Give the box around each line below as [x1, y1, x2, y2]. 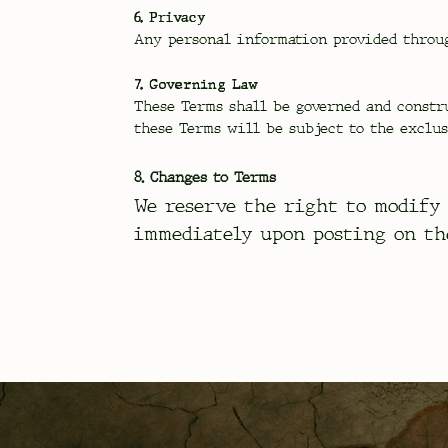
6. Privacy [134, 7, 207, 27]
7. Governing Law [134, 74, 260, 93]
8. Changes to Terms [134, 167, 277, 187]
